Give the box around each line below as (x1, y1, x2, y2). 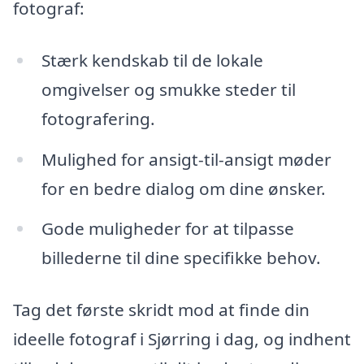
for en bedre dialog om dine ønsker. (41, 176, 326, 200)
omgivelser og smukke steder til (41, 77, 296, 101)
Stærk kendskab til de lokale (41, 48, 263, 71)
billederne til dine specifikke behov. (41, 246, 321, 270)
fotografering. (41, 106, 155, 130)
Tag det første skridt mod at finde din (13, 298, 310, 322)
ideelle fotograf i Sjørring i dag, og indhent (13, 327, 351, 351)
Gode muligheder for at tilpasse (41, 217, 294, 240)
